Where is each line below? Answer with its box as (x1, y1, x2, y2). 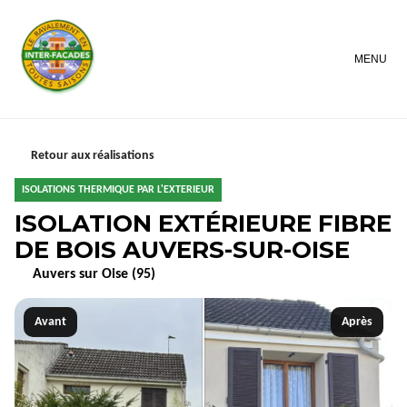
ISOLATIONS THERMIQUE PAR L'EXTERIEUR (22, 184, 214, 195)
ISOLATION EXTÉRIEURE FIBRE (15, 208, 392, 238)
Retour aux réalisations (30, 148, 154, 163)
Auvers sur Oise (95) (33, 266, 155, 282)
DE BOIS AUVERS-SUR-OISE (15, 234, 350, 264)
